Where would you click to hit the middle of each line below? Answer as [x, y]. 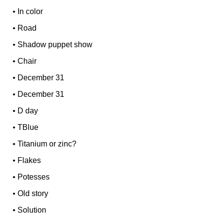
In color [30, 12]
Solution [32, 210]
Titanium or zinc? [47, 144]
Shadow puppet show [55, 45]
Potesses [34, 177]
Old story [33, 194]
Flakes [29, 161]
